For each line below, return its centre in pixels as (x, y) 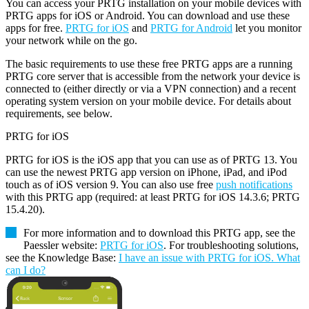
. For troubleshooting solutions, (231, 246)
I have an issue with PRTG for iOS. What (209, 258)
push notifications (254, 185)
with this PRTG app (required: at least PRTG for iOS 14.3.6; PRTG (153, 197)
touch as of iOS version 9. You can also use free (111, 185)
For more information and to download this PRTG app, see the (159, 233)
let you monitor (267, 28)
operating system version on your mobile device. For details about (148, 101)
